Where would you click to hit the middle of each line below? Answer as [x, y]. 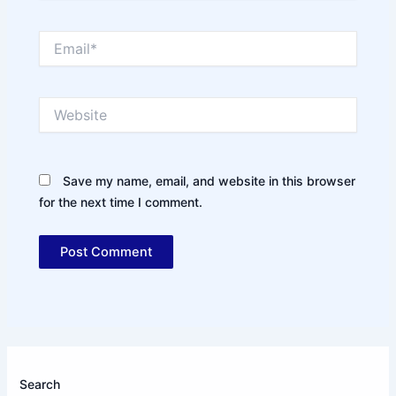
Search [40, 384]
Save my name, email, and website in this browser [209, 180]
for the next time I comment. [121, 202]
